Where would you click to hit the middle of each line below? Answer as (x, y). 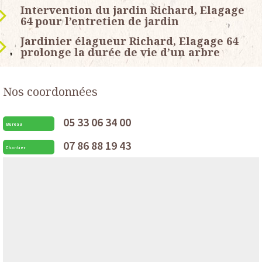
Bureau (14, 124)
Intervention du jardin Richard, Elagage (132, 10)
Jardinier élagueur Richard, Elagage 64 (129, 41)
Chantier (15, 147)
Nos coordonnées (50, 92)
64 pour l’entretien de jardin (100, 21)
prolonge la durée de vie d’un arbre (120, 52)
